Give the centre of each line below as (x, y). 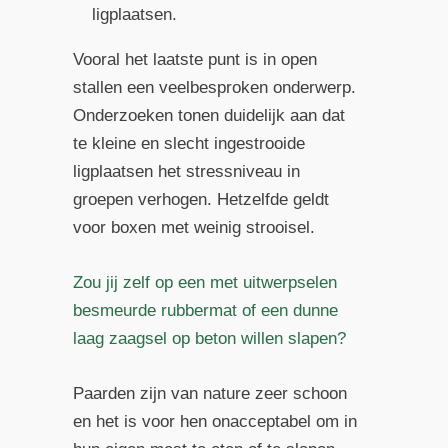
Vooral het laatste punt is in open (194, 60)
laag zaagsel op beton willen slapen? (209, 339)
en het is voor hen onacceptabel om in (214, 422)
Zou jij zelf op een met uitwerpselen (204, 283)
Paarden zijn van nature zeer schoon (209, 394)
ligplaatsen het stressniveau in (186, 172)
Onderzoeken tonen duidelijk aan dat (208, 116)
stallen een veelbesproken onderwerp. (214, 88)
